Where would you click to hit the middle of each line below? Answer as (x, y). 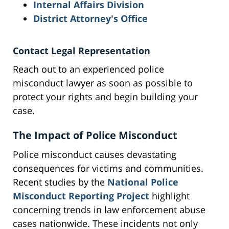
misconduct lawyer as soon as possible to (103, 83)
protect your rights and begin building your (105, 97)
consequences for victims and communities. (108, 168)
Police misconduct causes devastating (95, 155)
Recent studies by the (60, 182)
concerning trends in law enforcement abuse (109, 210)
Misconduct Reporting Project (81, 196)
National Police (143, 182)
